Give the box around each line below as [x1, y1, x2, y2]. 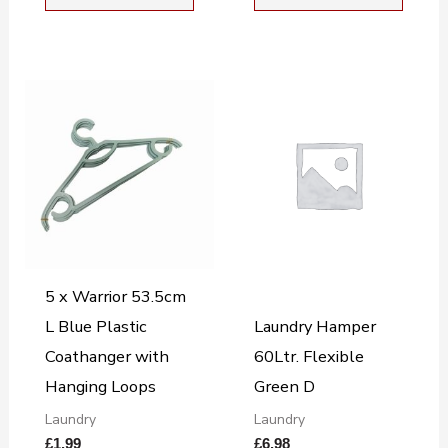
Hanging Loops [44, 375, 156, 399]
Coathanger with [44, 345, 169, 369]
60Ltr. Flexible [253, 345, 364, 369]
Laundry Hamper [253, 315, 376, 339]
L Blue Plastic [44, 315, 147, 339]
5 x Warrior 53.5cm [44, 285, 186, 309]
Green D [253, 375, 315, 399]
